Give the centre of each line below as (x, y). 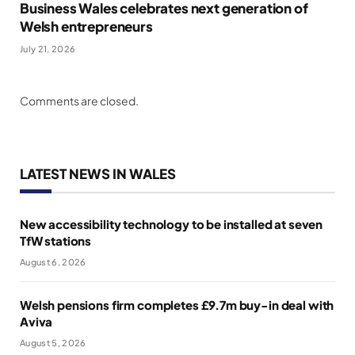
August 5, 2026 (53, 342)
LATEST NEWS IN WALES (98, 173)
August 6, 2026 (53, 261)
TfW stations (56, 240)
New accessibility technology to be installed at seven (172, 223)
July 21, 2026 (48, 48)
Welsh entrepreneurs (86, 26)
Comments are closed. (79, 100)
